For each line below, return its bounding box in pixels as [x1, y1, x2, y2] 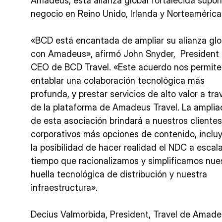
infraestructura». [31, 182, 98, 193]
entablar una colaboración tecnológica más [31, 75, 205, 86]
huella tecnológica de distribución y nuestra [31, 169, 207, 179]
